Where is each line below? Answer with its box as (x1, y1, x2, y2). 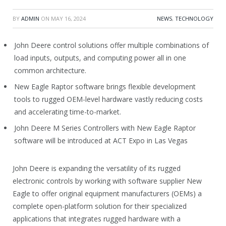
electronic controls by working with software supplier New (13, 176, 202, 186)
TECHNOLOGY (175, 15, 213, 22)
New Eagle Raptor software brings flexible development (14, 82, 196, 91)
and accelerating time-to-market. (14, 107, 121, 117)
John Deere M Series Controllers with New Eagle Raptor (14, 123, 196, 133)
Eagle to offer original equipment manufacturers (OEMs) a (13, 188, 202, 198)
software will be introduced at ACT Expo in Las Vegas (14, 136, 188, 145)
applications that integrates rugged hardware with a (13, 213, 181, 223)
